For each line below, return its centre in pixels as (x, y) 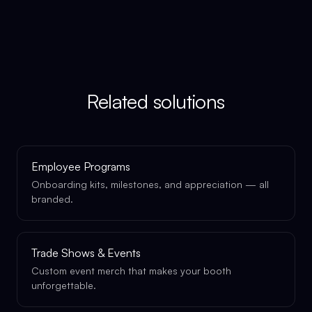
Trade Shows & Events (86, 253)
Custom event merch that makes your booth (131, 271)
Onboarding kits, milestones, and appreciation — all (150, 184)
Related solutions (156, 101)
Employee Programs (81, 166)
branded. (52, 199)
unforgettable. (64, 285)
